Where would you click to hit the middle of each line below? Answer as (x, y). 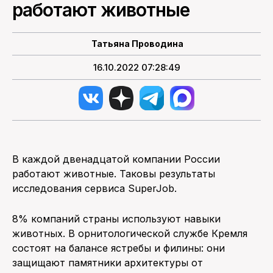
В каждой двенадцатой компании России (116, 159)
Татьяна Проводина (137, 43)
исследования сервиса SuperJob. (94, 188)
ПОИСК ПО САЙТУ (136, 26)
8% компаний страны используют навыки (116, 218)
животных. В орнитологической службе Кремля (130, 233)
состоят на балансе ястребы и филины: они (119, 248)
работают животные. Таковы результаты (114, 173)
